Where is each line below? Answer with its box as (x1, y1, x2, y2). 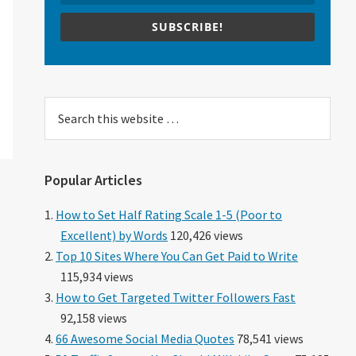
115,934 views (60, 268, 133, 284)
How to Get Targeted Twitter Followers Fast (56, 288, 296, 305)
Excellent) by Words (60, 226, 168, 243)
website (44, 139, 90, 156)
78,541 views (234, 330, 304, 346)
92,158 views (60, 309, 127, 326)
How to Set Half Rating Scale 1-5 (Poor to (56, 206, 282, 222)
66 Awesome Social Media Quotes (56, 330, 234, 346)
